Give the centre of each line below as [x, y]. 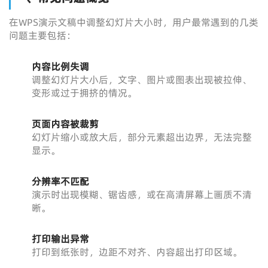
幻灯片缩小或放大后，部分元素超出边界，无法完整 [141, 137]
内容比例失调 [60, 66]
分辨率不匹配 [60, 181]
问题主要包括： [42, 35]
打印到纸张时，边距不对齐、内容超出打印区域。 [137, 252]
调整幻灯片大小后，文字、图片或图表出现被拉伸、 [141, 80]
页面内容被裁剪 [65, 124]
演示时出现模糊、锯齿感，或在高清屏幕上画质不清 [141, 194]
